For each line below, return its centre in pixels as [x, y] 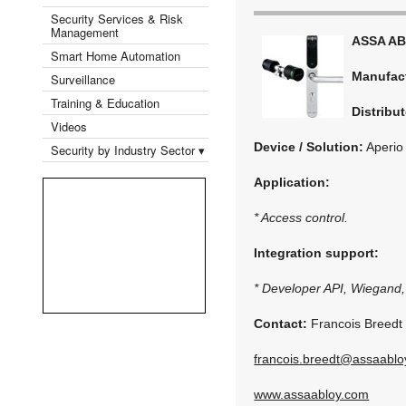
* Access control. [301, 217]
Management [85, 32]
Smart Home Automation [117, 55]
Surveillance [83, 79]
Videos [69, 126]
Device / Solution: [309, 146]
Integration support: [317, 252]
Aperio [384, 146]
